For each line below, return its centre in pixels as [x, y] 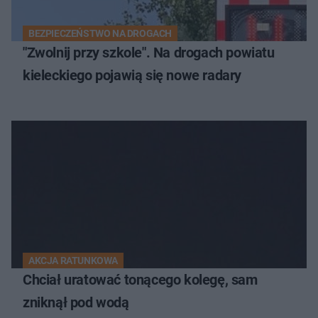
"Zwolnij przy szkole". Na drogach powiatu [149, 53]
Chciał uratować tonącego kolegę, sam [140, 280]
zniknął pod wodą [76, 303]
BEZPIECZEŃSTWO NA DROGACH [100, 34]
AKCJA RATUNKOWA [73, 261]
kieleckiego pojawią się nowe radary [132, 76]
